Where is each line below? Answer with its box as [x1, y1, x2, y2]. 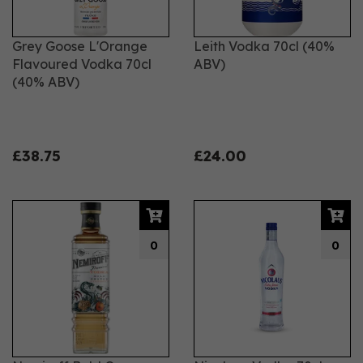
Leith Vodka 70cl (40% [194, 38, 335, 54]
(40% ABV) [12, 74, 79, 90]
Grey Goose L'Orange [12, 38, 147, 54]
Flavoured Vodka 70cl [12, 56, 152, 72]
